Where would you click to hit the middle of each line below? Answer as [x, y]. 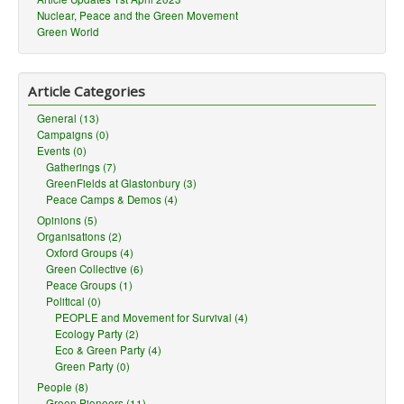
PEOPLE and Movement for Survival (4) [151, 317]
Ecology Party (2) [97, 334]
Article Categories [87, 91]
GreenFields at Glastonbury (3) [121, 183]
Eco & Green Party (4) [108, 350]
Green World [68, 32]
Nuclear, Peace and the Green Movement [138, 15]
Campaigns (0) [73, 134]
